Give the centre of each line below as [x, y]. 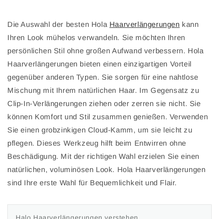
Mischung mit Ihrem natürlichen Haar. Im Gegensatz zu [103, 90]
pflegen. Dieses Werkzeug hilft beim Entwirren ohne [97, 143]
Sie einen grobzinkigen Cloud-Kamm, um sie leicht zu [100, 130]
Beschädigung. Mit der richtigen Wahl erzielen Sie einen [104, 156]
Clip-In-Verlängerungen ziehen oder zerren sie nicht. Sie [104, 104]
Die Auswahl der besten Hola [58, 24]
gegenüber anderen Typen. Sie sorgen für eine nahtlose [103, 77]
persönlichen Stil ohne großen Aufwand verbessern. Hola [106, 51]
